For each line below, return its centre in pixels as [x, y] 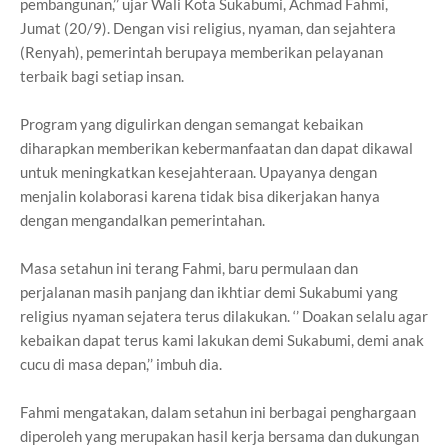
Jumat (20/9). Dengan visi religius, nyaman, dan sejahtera [208, 28]
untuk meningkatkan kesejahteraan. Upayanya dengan [198, 172]
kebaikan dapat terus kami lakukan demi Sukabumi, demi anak [222, 340]
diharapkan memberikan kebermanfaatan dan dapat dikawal [216, 148]
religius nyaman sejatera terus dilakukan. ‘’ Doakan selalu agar [224, 316]
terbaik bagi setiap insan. [102, 76]
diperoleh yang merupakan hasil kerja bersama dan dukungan [219, 436]
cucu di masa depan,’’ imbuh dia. [121, 364]
